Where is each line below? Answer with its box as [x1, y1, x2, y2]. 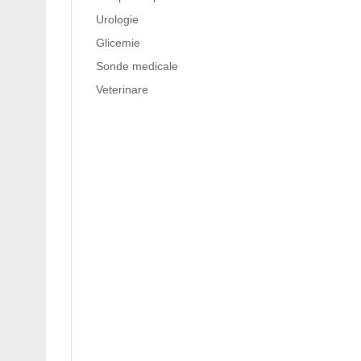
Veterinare [96, 83, 149, 96]
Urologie [96, 13, 139, 26]
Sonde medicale [96, 60, 179, 73]
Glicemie [96, 36, 141, 49]
